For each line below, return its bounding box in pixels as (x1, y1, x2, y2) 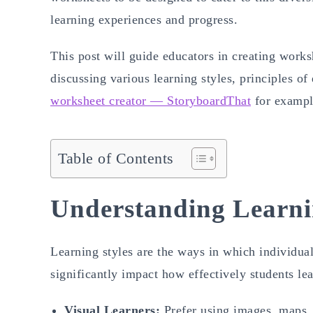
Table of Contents (58, 150, 174, 167)
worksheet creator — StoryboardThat (50, 93, 251, 108)
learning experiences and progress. (50, 12, 242, 27)
